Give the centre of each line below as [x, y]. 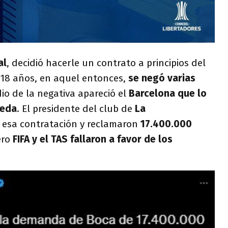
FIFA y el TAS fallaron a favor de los [93, 139]
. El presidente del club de [76, 109]
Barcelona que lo [168, 94]
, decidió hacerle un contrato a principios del [106, 63]
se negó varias [162, 78]
